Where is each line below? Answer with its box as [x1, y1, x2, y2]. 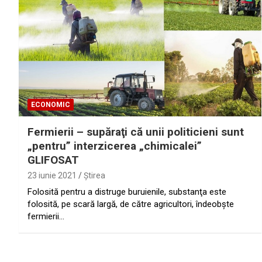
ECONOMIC [31, 101, 70, 109]
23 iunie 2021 [27, 171, 77, 181]
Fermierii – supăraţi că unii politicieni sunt [27, 125, 244, 139]
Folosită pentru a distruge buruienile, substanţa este [27, 187, 226, 198]
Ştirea [84, 171, 105, 181]
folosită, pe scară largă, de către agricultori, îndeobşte [27, 199, 234, 210]
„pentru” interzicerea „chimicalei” [27, 139, 202, 153]
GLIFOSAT [27, 153, 79, 167]
